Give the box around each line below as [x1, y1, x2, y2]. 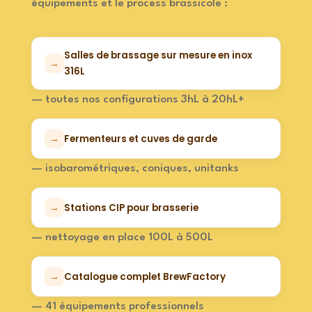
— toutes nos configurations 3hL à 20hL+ [31, 94, 244, 106]
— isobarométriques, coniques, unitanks [31, 163, 239, 175]
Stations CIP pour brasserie [63, 201, 198, 214]
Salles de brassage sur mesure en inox [63, 49, 252, 63]
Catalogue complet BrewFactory [63, 270, 226, 283]
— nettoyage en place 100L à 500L [31, 232, 213, 244]
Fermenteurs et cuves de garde [63, 132, 217, 146]
